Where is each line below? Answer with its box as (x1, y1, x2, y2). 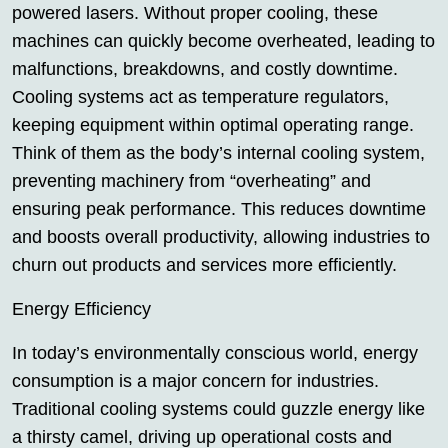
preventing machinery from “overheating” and (12, 171, 371, 191)
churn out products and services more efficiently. (12, 255, 397, 275)
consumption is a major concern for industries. (12, 371, 379, 391)
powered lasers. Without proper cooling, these (12, 3, 378, 23)
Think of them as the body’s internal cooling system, (12, 143, 425, 163)
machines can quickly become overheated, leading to (12, 31, 435, 51)
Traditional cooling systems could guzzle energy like (12, 399, 425, 419)
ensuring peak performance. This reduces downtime (12, 199, 426, 219)
